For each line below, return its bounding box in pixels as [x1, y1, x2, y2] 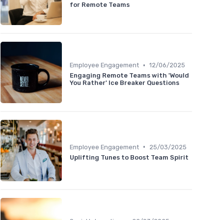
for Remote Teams [70, 1, 130, 9]
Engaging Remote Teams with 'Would [70, 72, 189, 80]
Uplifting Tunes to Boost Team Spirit [70, 153, 189, 161]
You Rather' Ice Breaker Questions [70, 79, 179, 87]
